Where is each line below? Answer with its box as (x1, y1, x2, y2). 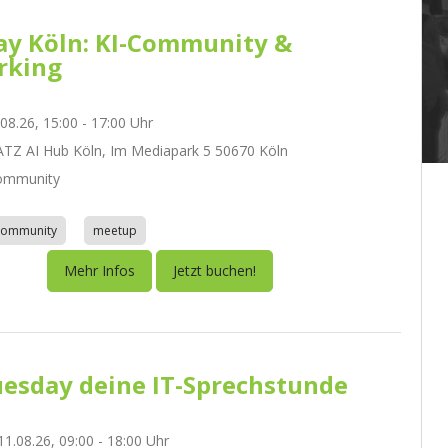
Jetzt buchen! (173, 260, 257, 280)
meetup (93, 221, 137, 239)
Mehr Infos (64, 260, 136, 280)
